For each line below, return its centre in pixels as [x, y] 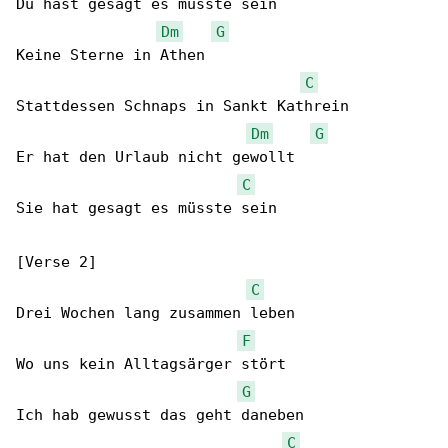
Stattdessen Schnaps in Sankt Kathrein [182, 106]
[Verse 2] [56, 262]
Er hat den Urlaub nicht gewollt [155, 157]
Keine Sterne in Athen [110, 55]
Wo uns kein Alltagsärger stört [151, 364]
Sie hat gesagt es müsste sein [146, 208]
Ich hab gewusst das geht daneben [160, 415]
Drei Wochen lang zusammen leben [155, 313]
